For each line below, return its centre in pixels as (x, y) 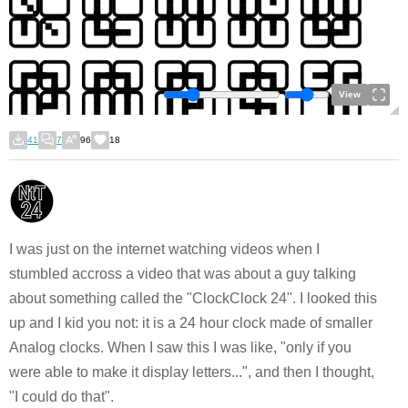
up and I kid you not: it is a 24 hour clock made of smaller (191, 323)
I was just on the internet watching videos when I (164, 249)
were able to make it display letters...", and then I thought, (192, 372)
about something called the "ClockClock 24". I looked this (193, 298)
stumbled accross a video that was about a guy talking (183, 274)
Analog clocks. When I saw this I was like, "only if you (180, 347)
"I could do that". (61, 397)
